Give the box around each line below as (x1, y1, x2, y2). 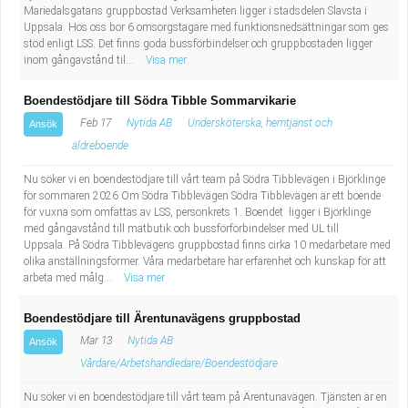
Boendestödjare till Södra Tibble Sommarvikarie (24, 94, 296, 107)
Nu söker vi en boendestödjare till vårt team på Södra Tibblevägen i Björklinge (24, 173, 385, 186)
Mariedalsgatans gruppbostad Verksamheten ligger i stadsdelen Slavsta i (24, 5, 367, 17)
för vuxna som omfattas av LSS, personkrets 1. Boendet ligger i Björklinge (24, 206, 371, 219)
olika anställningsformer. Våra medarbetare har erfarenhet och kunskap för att (24, 255, 386, 268)
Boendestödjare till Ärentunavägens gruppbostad (24, 311, 301, 325)
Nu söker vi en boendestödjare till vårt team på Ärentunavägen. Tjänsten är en (24, 391, 387, 403)
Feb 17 (77, 117, 111, 129)
